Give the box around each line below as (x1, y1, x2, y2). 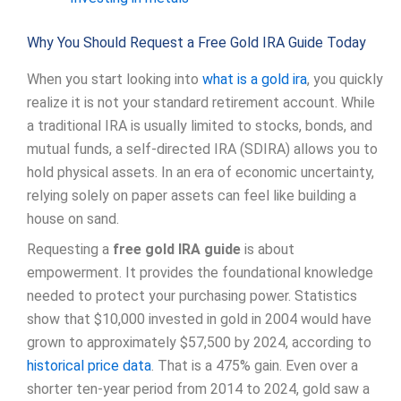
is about (241, 240, 294, 258)
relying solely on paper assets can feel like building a (27, 186, 356, 204)
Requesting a (27, 240, 113, 258)
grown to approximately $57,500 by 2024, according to (27, 333, 371, 351)
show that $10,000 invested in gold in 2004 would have (27, 310, 371, 328)
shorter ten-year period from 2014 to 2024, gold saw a (27, 380, 370, 397)
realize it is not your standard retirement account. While (27, 93, 375, 111)
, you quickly (307, 70, 383, 88)
